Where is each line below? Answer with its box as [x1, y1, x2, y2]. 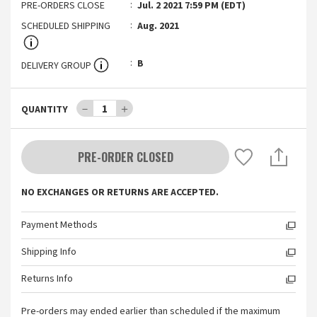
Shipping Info [21, 245, 76, 259]
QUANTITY [21, 103, 68, 117]
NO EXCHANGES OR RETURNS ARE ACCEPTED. [21, 185, 219, 200]
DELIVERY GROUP [21, 59, 91, 73]
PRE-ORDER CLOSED [77, 149, 173, 166]
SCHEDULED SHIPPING [21, 19, 110, 33]
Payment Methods [21, 218, 98, 232]
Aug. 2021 [137, 19, 179, 33]
